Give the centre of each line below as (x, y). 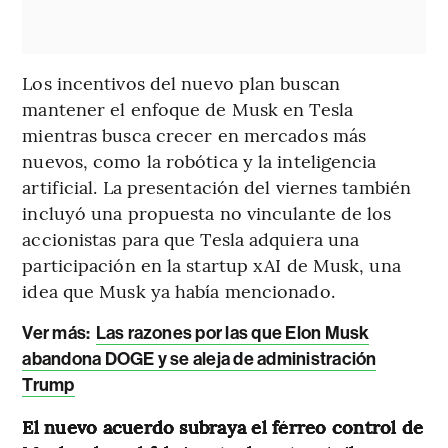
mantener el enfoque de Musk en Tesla (187, 108)
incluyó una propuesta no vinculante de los (207, 212)
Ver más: (58, 332)
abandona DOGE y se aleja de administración (199, 358)
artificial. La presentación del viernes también (217, 186)
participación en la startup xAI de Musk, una (211, 264)
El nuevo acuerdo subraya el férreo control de (223, 426)
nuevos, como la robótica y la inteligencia (199, 160)
